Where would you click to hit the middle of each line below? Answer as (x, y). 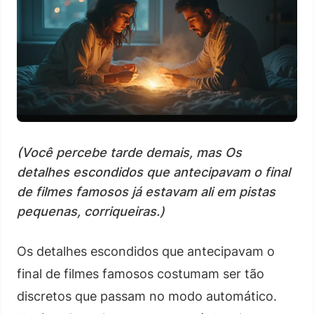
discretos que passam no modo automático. (147, 296)
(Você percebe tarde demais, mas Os (129, 152)
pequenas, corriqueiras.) (91, 211)
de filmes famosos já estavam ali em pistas (146, 191)
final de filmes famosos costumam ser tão (141, 273)
